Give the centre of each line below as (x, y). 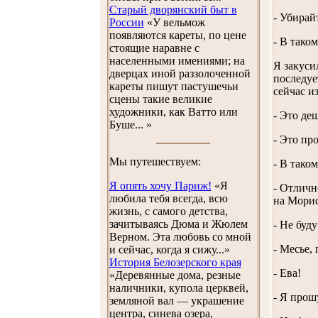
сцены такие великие (160, 99)
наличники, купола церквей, (179, 288)
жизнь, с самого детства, (168, 211)
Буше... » (130, 125)
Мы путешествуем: (155, 161)
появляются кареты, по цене (177, 35)
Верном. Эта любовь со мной (180, 237)
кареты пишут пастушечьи (174, 86)
